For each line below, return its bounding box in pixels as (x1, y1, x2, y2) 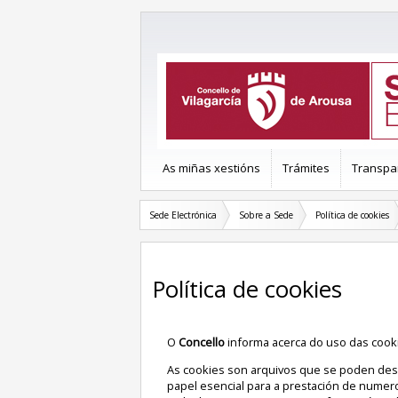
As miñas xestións (162, 159, 260, 176)
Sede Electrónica (149, 208, 217, 221)
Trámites (282, 159, 330, 176)
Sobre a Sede (239, 208, 293, 221)
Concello (178, 333, 225, 350)
